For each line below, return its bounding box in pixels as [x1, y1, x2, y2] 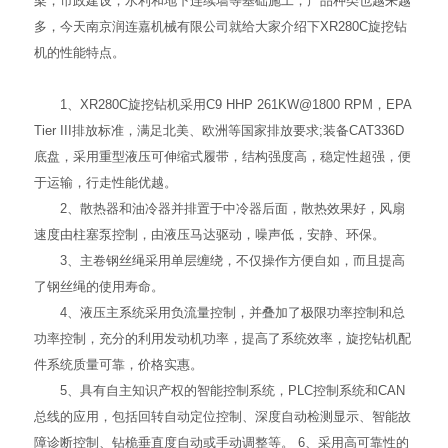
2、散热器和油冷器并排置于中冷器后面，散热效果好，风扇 [34, 201, 406, 217]
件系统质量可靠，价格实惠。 [34, 357, 204, 373]
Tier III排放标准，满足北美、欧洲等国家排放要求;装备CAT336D [34, 123, 405, 139]
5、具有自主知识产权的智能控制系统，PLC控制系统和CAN [34, 383, 406, 399]
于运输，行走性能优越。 [34, 175, 178, 191]
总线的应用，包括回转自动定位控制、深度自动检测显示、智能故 [34, 409, 412, 425]
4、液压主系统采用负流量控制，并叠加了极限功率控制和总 [34, 305, 406, 321]
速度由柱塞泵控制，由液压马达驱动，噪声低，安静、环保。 [34, 227, 386, 243]
